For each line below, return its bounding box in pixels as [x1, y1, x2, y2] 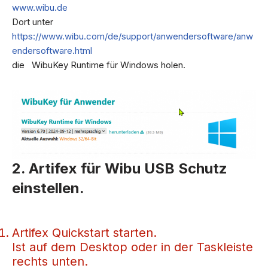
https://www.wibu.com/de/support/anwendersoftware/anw [12, 30, 253, 42]
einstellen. [12, 179, 84, 197]
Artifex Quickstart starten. [12, 225, 157, 240]
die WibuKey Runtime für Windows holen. [12, 59, 185, 71]
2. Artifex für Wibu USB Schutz [12, 159, 227, 177]
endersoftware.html [12, 44, 92, 56]
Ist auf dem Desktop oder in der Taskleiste [12, 239, 253, 254]
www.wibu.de [12, 1, 68, 13]
